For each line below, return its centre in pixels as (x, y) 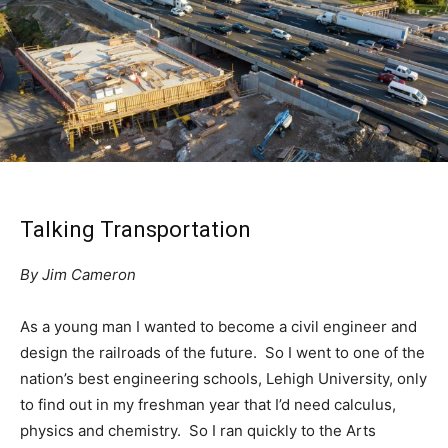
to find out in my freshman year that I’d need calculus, (208, 404)
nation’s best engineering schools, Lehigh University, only (223, 378)
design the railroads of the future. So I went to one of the (222, 352)
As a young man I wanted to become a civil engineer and (218, 326)
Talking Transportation (135, 229)
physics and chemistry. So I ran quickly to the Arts (198, 430)
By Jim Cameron (78, 274)
